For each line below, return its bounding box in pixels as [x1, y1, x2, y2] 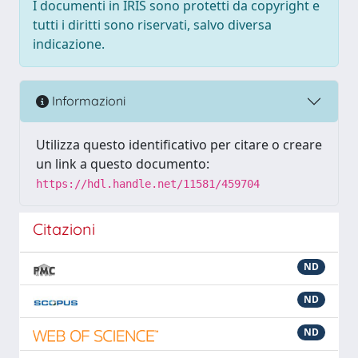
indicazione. [33, 34, 105, 53]
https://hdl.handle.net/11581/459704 [36, 177, 260, 190]
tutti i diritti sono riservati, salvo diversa [33, 15, 272, 34]
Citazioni [33, 218, 95, 239]
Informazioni [49, 93, 125, 109]
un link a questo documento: [36, 154, 209, 173]
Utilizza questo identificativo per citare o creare [36, 135, 322, 153]
